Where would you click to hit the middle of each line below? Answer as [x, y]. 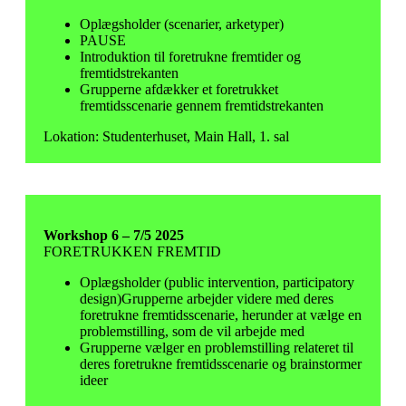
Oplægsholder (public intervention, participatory [217, 282]
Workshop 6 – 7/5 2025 [114, 235]
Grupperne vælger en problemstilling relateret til [217, 348]
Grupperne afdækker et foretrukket [179, 89]
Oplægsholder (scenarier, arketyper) [184, 24]
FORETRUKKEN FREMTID [132, 251]
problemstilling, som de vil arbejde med [192, 331]
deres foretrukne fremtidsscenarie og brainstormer [221, 364]
